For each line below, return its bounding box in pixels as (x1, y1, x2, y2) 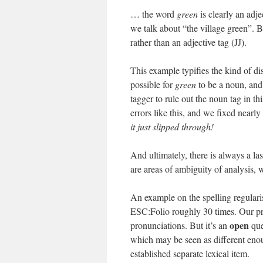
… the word (130, 8, 177, 20)
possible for (130, 78, 175, 90)
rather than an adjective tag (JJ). (130, 36, 247, 48)
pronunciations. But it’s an (130, 219, 230, 231)
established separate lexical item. (130, 247, 249, 259)
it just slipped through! (130, 120, 214, 133)
